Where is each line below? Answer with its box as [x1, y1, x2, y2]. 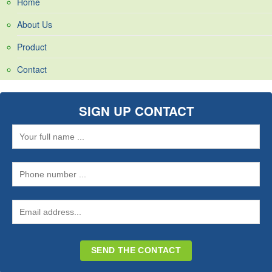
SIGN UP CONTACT [78, 102, 194, 120]
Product [17, 41, 47, 53]
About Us [17, 18, 52, 31]
